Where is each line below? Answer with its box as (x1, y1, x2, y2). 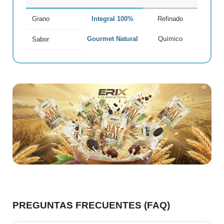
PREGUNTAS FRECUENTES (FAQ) (12, 200, 170, 211)
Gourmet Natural (86, 35, 138, 42)
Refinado (157, 15, 183, 22)
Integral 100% (91, 15, 133, 22)
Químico (158, 35, 183, 42)
